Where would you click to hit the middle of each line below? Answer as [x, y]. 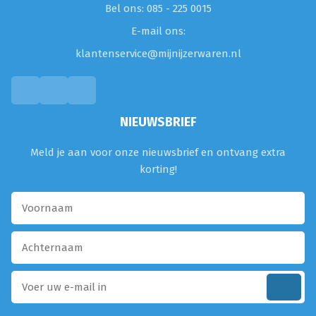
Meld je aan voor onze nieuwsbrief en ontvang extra [158, 152]
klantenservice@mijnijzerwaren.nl [158, 54]
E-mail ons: [158, 31]
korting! [158, 169]
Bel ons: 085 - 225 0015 [158, 8]
